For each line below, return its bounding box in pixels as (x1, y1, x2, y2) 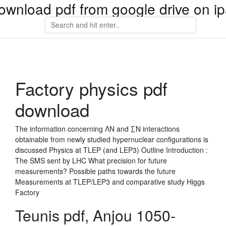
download (15, 97, 89, 122)
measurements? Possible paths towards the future (15, 166, 176, 176)
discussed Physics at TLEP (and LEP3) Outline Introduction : (15, 145, 208, 155)
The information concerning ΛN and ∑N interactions (15, 124, 180, 134)
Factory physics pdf (15, 76, 167, 101)
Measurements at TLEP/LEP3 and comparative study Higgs (15, 177, 205, 187)
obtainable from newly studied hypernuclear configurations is (15, 134, 208, 144)
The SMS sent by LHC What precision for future (15, 155, 167, 165)
